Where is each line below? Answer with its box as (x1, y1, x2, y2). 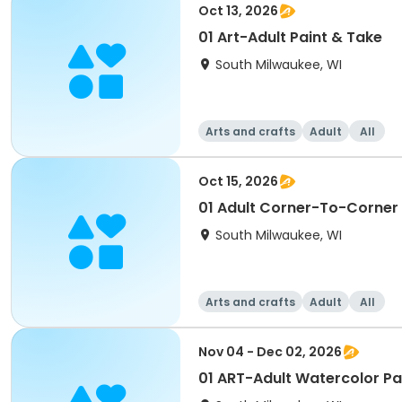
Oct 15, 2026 (198, 172, 278, 190)
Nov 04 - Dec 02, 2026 (198, 343, 342, 361)
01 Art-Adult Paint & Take (198, 27, 382, 48)
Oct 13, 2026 (198, 2, 278, 20)
